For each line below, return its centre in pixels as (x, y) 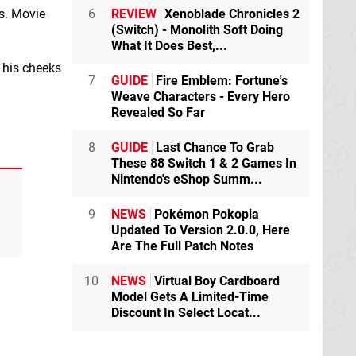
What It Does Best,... (169, 46)
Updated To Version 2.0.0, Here (201, 230)
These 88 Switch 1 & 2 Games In (204, 163)
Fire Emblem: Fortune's (220, 81)
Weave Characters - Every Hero (201, 97)
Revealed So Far (158, 112)
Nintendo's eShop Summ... (187, 179)
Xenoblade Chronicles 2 (230, 14)
